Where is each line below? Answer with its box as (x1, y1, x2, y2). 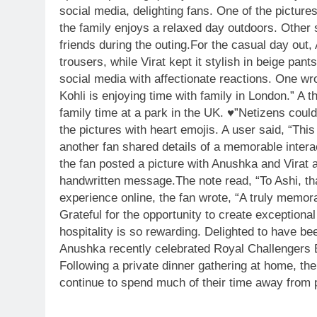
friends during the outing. (59, 38, 190, 52)
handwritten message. (59, 174, 175, 188)
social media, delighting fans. (59, 4, 213, 18)
